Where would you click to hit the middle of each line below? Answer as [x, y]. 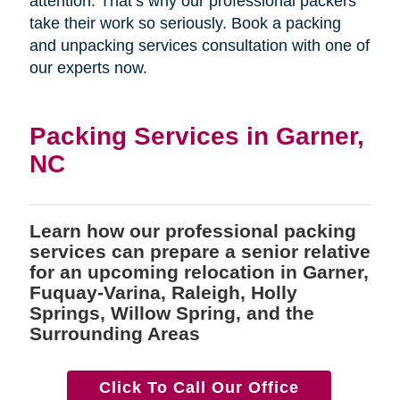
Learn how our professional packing [192, 230]
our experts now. [88, 67]
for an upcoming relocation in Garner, [199, 271]
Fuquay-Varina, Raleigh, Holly [163, 292]
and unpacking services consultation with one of [199, 45]
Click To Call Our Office [199, 387]
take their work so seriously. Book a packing [185, 23]
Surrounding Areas [114, 333]
